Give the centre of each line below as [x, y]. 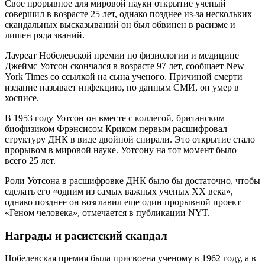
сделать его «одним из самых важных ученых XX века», [119, 191]
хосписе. [22, 98]
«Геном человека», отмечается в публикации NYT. [107, 212]
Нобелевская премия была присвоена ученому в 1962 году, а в [130, 258]
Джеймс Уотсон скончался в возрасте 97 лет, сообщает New [125, 66]
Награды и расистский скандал [86, 235]
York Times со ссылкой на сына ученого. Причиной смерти [124, 76]
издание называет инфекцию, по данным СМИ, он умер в [122, 87]
